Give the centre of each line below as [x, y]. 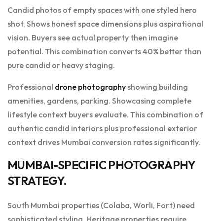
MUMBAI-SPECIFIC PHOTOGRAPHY [101, 165]
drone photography [90, 87]
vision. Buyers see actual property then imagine [93, 38]
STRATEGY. [37, 181]
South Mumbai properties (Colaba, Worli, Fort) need [101, 205]
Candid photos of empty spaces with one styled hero [102, 10]
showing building [157, 87]
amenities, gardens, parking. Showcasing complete [99, 101]
